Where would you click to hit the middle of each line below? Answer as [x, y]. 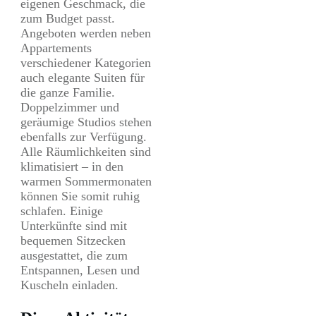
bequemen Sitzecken [73, 241]
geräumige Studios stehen [86, 122]
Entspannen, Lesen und [80, 271]
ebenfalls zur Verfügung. [84, 137]
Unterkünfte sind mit [74, 226]
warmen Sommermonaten [86, 182]
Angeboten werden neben [86, 34]
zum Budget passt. [68, 19]
